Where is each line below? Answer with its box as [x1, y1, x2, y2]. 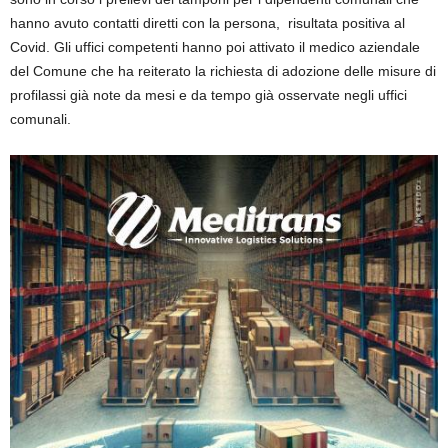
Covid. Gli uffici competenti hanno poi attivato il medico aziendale [10, 39, 420, 56]
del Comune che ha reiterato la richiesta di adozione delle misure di [10, 63, 436, 80]
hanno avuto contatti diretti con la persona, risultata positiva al [10, 15, 405, 32]
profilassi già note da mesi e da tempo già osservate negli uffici [10, 87, 407, 104]
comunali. [10, 111, 71, 128]
